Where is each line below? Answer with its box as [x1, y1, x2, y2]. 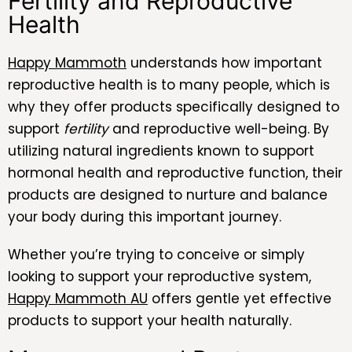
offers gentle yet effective [148, 288, 332, 308]
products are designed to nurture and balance [8, 185, 328, 204]
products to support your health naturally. [8, 310, 291, 330]
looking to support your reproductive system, [8, 266, 311, 286]
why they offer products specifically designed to [8, 97, 339, 116]
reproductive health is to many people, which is [8, 75, 330, 94]
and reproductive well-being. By [108, 119, 329, 138]
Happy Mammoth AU [8, 288, 148, 308]
